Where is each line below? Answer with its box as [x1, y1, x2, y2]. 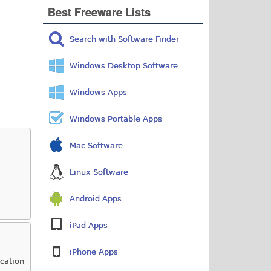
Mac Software [70, 140, 123, 150]
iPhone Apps [70, 247, 119, 256]
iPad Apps [70, 220, 108, 230]
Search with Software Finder [70, 34, 180, 44]
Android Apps [70, 194, 122, 203]
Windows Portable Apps [70, 114, 163, 123]
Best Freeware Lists [48, 4, 151, 20]
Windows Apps [70, 87, 128, 97]
